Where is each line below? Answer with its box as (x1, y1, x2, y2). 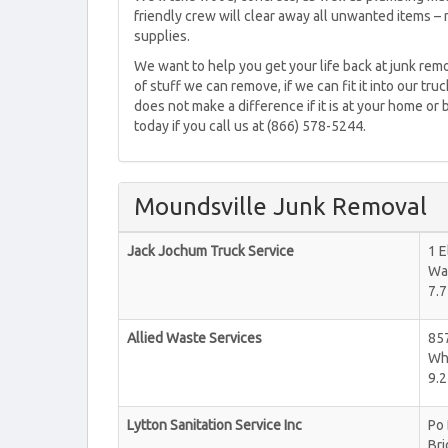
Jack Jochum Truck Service (127, 243, 294, 259)
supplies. (134, 28, 190, 44)
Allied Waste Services (127, 330, 262, 346)
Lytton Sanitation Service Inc (127, 417, 302, 433)
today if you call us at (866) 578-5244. (134, 118, 366, 134)
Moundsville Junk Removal (134, 193, 427, 220)
